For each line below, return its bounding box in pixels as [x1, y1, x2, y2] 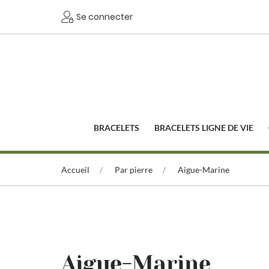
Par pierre [115, 165, 153, 175]
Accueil [61, 165, 89, 175]
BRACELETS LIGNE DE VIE [154, 122, 254, 133]
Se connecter [76, 10, 133, 23]
